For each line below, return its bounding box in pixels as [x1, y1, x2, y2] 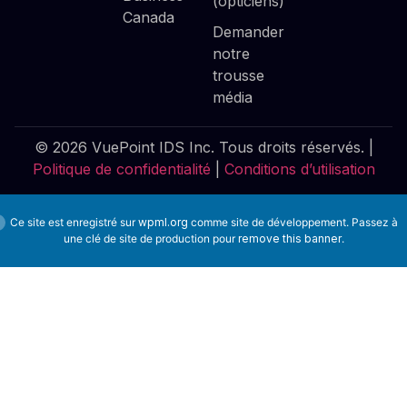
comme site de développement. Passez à [187, 214, 398, 229]
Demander [213, 22, 284, 41]
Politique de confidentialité [32, 159, 211, 178]
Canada [123, 7, 174, 26]
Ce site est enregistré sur [9, 214, 138, 229]
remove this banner [237, 231, 342, 245]
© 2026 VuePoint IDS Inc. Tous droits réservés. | [34, 137, 373, 156]
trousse [213, 65, 264, 84]
